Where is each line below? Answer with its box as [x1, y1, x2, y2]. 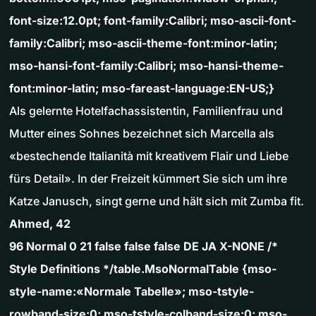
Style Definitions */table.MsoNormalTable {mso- [9, 262, 276, 276]
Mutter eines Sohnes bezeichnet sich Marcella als [9, 126, 274, 141]
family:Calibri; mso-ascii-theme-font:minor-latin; [9, 36, 277, 51]
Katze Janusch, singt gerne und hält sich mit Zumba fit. [9, 194, 304, 209]
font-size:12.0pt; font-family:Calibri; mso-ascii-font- [9, 13, 296, 28]
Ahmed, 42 [9, 217, 71, 231]
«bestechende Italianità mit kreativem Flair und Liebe [9, 149, 288, 164]
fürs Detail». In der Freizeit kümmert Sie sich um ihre [9, 171, 287, 186]
